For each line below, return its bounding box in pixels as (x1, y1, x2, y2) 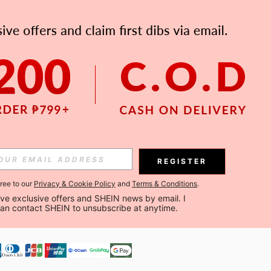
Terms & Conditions (132, 179, 197, 188)
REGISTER (157, 157, 207, 166)
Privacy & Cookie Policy (34, 179, 116, 188)
